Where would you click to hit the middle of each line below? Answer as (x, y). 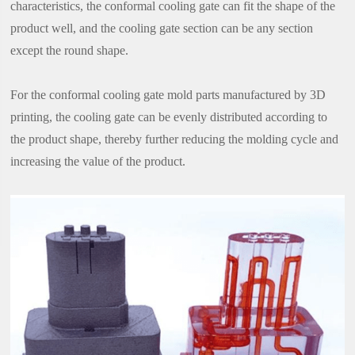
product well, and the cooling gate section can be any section (162, 29)
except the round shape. (70, 51)
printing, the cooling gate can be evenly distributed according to (169, 117)
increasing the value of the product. (98, 162)
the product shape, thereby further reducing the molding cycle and (175, 139)
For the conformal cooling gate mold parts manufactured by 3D (168, 95)
